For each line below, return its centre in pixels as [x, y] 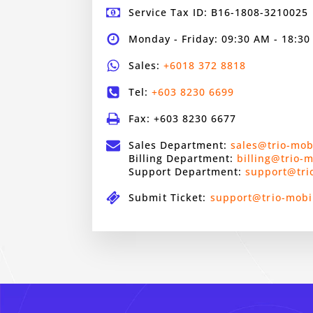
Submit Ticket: [169, 197]
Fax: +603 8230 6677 [182, 118]
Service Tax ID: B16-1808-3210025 [218, 12]
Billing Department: [183, 158]
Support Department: [187, 172]
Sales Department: [180, 145]
